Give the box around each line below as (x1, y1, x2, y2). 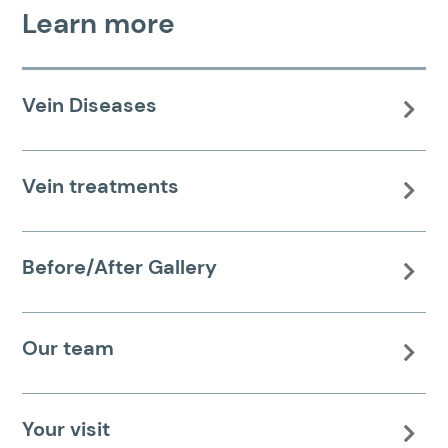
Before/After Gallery (22, 253, 218, 280)
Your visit (22, 415, 111, 442)
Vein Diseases (22, 91, 158, 118)
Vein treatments (22, 172, 180, 199)
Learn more (22, 4, 176, 42)
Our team (22, 334, 115, 361)
